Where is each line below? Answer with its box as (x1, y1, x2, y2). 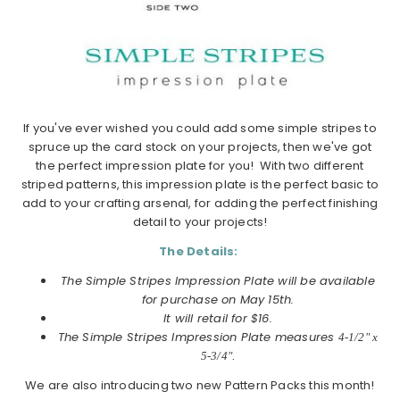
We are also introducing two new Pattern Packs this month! (25, 377, 375, 395)
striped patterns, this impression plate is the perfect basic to (21, 176, 379, 194)
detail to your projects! (132, 213, 268, 231)
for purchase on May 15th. (141, 291, 295, 309)
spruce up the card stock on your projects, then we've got (28, 138, 372, 156)
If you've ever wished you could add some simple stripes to (23, 120, 377, 137)
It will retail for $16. (163, 310, 272, 328)
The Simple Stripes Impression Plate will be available (61, 272, 375, 290)
